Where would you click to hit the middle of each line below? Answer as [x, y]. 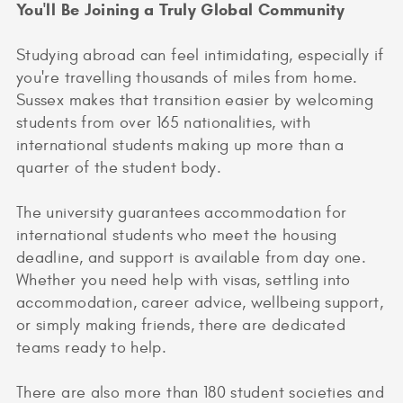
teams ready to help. [92, 348]
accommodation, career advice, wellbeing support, [200, 303]
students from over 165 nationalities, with [164, 123]
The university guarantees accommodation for [182, 213]
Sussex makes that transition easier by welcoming [195, 101]
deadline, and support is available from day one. [192, 258]
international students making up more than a [180, 146]
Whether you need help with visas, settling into [184, 281]
